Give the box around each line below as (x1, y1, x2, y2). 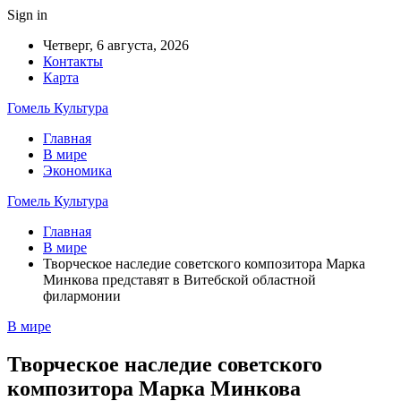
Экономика (43, 163, 112, 178)
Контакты (43, 54, 103, 69)
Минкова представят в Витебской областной (43, 272, 316, 287)
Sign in (7, 7, 47, 22)
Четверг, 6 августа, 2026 (43, 38, 189, 53)
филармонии (43, 288, 121, 303)
